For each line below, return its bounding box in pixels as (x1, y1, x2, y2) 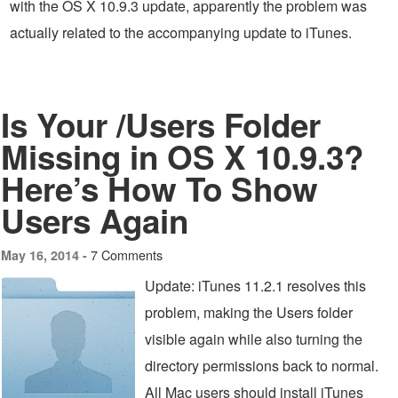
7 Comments (91, 245, 163, 264)
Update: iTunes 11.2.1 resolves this (145, 275, 366, 296)
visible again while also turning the (145, 329, 362, 349)
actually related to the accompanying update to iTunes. (10, 22, 352, 43)
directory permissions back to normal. (145, 355, 378, 376)
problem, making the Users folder (145, 302, 353, 322)
